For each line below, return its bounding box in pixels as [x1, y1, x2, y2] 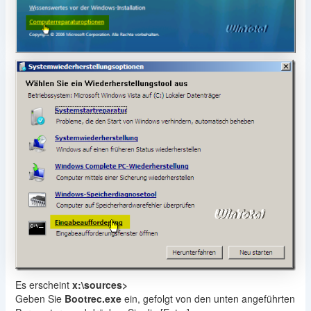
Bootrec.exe [64, 292, 121, 306]
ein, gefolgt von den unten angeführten [121, 292, 295, 306]
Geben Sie [15, 292, 65, 306]
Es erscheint [15, 278, 72, 292]
